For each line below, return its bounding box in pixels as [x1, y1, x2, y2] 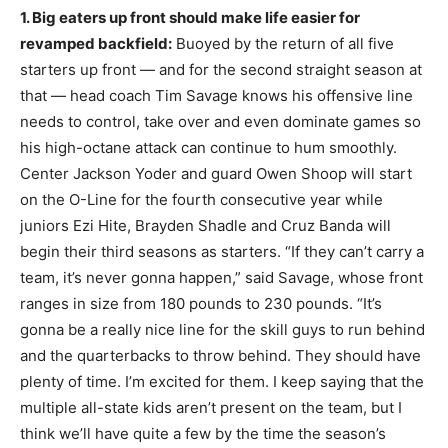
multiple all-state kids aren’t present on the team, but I [20, 397, 402, 417]
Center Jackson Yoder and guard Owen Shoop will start [20, 163, 412, 183]
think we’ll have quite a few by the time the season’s [20, 423, 386, 443]
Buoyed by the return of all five [172, 33, 394, 53]
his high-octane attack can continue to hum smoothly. [20, 137, 397, 157]
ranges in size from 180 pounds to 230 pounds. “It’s [20, 293, 382, 313]
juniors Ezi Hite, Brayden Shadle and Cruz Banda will [20, 215, 391, 235]
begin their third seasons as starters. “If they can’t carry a [20, 241, 424, 261]
